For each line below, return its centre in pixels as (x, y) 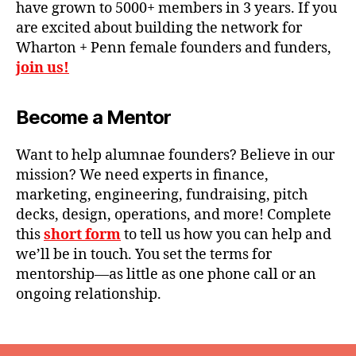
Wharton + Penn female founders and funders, (174, 48)
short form (82, 234)
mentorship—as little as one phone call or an (166, 274)
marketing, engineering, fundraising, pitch (162, 195)
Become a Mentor (94, 117)
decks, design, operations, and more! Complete (174, 215)
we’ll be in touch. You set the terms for (144, 254)
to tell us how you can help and (226, 234)
